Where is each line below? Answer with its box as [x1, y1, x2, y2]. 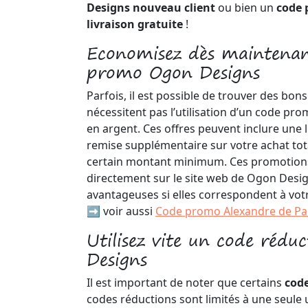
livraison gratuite [87, 16, 183, 32]
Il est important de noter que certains [87, 275, 285, 290]
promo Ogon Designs [87, 58, 260, 87]
